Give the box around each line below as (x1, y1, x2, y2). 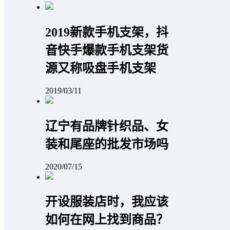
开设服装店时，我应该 (45, 195, 168, 209)
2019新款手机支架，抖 (45, 25, 168, 39)
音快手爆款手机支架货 (45, 43, 168, 57)
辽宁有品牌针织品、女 (45, 119, 168, 133)
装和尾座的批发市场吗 (45, 137, 168, 151)
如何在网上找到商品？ (45, 213, 168, 227)
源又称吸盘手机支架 (45, 61, 156, 75)
